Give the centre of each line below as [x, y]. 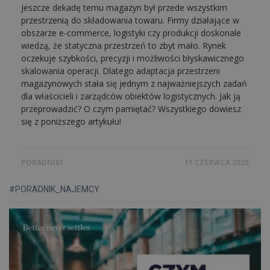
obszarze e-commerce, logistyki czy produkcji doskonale [131, 33]
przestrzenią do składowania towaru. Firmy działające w [130, 20]
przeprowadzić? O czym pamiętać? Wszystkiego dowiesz [131, 109]
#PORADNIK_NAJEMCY [54, 189]
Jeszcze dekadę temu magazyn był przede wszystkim [124, 8]
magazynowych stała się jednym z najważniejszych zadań [134, 83]
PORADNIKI [42, 162]
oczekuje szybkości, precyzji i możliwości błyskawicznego [133, 58]
